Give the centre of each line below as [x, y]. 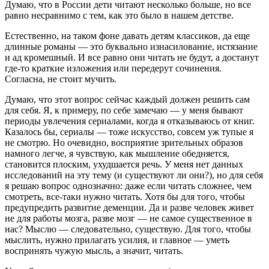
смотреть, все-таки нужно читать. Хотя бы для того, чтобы [125, 197]
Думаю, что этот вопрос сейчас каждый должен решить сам [127, 100]
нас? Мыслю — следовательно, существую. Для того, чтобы [128, 229]
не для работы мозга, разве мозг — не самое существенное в [128, 219]
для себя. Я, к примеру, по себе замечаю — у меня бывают [124, 110]
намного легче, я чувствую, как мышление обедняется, [117, 154]
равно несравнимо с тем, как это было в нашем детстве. [119, 16]
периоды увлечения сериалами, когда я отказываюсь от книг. [130, 121]
